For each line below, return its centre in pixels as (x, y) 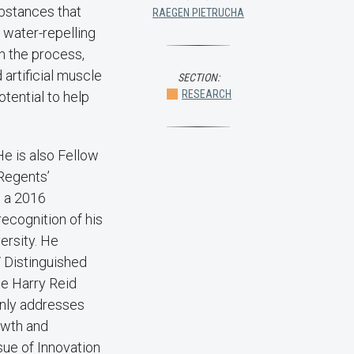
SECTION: (198, 77)
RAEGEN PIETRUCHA (198, 13)
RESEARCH (207, 94)
